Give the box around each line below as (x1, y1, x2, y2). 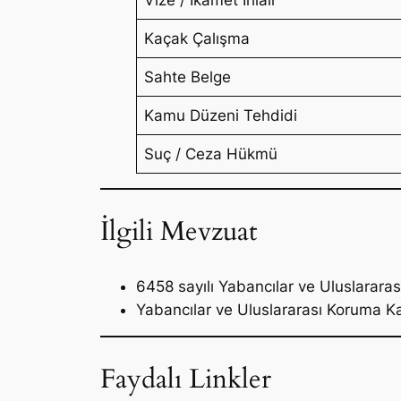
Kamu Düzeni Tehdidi (144, 106, 298, 124)
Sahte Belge (144, 67, 232, 86)
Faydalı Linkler (100, 361, 271, 397)
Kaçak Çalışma (144, 29, 251, 47)
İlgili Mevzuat (100, 214, 257, 250)
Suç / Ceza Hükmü (144, 144, 278, 163)
